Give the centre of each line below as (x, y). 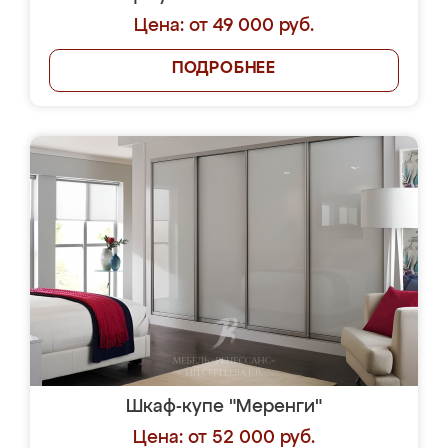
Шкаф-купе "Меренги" (224, 407)
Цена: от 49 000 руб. (224, 26)
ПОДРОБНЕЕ (224, 69)
